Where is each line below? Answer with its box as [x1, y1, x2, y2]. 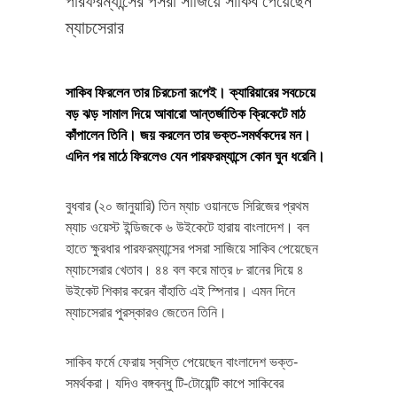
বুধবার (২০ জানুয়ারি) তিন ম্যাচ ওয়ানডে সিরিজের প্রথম [66, 198, 308, 214]
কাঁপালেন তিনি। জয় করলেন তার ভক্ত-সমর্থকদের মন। [66, 127, 311, 143]
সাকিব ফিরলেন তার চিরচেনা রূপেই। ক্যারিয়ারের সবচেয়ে [66, 84, 315, 100]
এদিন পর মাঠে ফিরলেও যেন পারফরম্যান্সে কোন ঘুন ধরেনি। [66, 148, 325, 164]
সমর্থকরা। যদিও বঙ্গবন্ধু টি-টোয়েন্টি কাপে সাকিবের [66, 375, 284, 391]
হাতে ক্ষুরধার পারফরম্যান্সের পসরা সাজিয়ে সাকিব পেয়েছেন [66, 240, 318, 256]
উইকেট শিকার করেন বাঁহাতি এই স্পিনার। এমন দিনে [66, 283, 295, 299]
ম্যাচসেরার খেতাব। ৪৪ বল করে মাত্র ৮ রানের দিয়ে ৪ [66, 261, 304, 277]
